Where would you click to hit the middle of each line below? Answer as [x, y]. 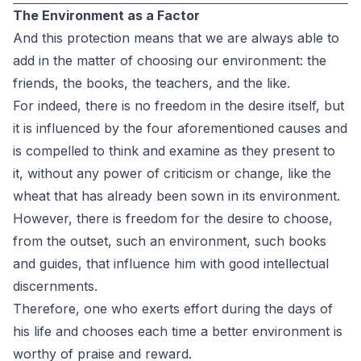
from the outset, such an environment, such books [170, 241]
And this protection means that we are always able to [176, 38]
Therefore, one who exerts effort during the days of [173, 309]
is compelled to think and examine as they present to [174, 151]
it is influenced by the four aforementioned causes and [180, 128]
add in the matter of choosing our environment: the [170, 60]
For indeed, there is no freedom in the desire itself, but [178, 106]
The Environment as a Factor [106, 15]
